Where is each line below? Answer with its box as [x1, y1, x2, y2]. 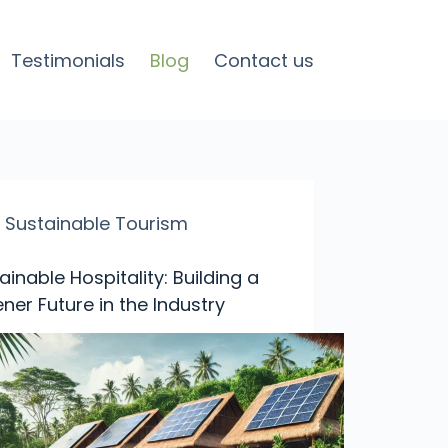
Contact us [213, 47, 314, 73]
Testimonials [10, 47, 125, 73]
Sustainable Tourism [5, 211, 189, 236]
